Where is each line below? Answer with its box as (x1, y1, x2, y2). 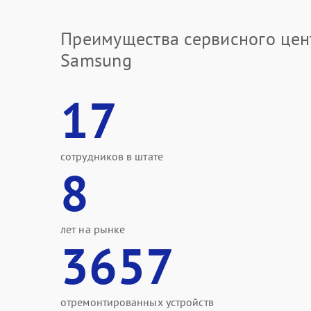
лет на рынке (60, 222, 126, 236)
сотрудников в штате (60, 149, 163, 163)
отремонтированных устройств (60, 295, 214, 309)
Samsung (60, 49, 132, 72)
